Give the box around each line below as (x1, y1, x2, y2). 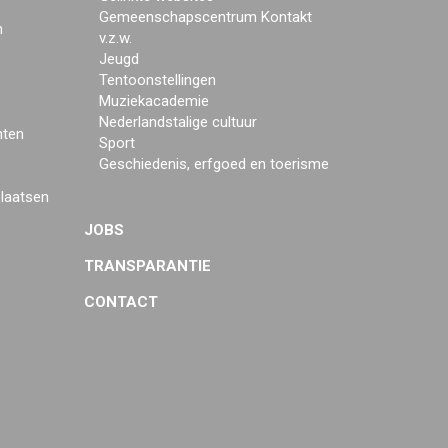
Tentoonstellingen (98, 71, 216, 89)
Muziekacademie (98, 92, 209, 110)
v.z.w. (98, 29, 132, 47)
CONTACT (83, 293, 158, 311)
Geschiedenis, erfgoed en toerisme (98, 155, 329, 173)
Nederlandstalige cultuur (98, 113, 257, 131)
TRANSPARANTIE (83, 257, 211, 275)
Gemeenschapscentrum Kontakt (98, 8, 312, 26)
